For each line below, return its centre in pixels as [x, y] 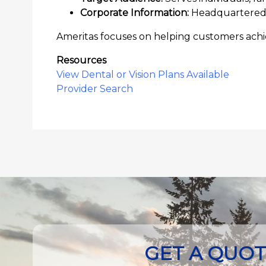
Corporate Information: [134, 12]
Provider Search [96, 88]
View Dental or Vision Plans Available [144, 74]
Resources [81, 60]
